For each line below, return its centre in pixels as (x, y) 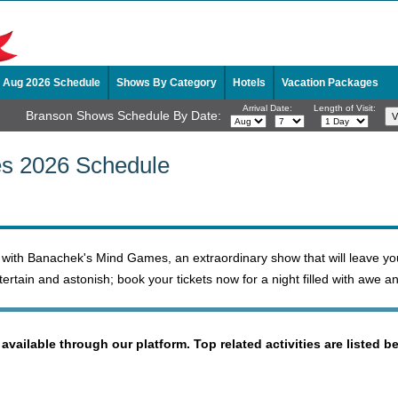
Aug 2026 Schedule (52, 83)
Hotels (249, 83)
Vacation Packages (330, 83)
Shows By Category (167, 83)
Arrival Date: (267, 108)
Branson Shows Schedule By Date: (123, 115)
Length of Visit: (345, 108)
